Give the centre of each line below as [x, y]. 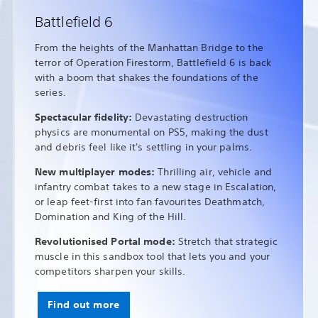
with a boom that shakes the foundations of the [147, 78]
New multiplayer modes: [97, 172]
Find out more [84, 305]
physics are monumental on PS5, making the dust [152, 132]
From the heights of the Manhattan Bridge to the [149, 48]
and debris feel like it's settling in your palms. [143, 147]
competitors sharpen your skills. [110, 272]
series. [52, 93]
